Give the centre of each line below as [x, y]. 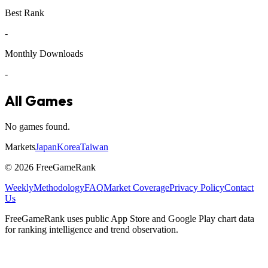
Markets [20, 147]
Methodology [59, 187]
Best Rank [25, 13]
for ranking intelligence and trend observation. [92, 229]
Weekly [19, 187]
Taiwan [94, 147]
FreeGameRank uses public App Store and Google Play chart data [130, 218]
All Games [39, 100]
